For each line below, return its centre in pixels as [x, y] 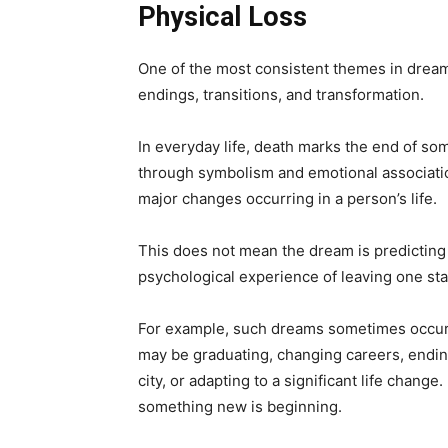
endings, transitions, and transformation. [281, 95]
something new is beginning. [240, 407]
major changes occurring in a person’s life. [287, 199]
